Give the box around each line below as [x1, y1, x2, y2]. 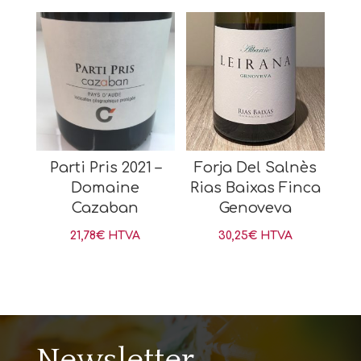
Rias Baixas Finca [190, 180, 322, 197]
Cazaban [72, 200, 139, 217]
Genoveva [219, 200, 293, 217]
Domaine [71, 180, 140, 197]
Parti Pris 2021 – [49, 160, 161, 176]
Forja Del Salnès [194, 160, 317, 176]
